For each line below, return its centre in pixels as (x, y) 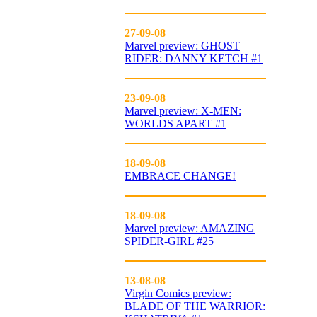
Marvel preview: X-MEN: (183, 111)
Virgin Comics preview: (178, 293)
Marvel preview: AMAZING (190, 228)
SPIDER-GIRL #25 (169, 241)
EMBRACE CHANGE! (180, 176)
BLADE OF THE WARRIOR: (195, 306)
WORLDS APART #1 (175, 123)
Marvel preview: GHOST (182, 46)
